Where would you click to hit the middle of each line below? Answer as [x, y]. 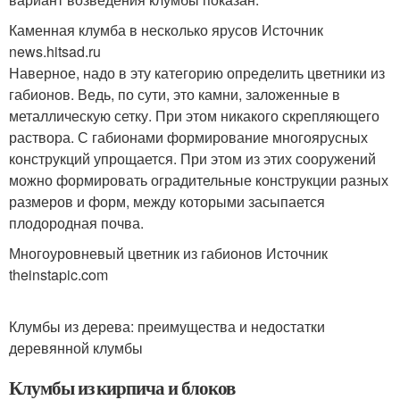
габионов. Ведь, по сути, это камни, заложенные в [175, 95]
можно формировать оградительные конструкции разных [199, 180]
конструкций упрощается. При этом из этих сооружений [192, 159]
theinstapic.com [58, 275]
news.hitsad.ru [55, 52]
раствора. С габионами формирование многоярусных [188, 137]
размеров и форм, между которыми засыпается [167, 202]
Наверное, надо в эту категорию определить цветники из [197, 73]
